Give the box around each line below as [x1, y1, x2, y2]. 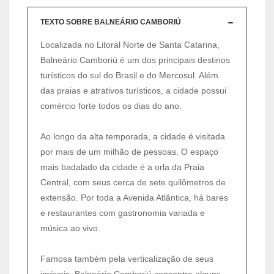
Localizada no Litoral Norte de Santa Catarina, [40, 39, 220, 50]
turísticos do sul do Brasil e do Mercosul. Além [40, 70, 218, 80]
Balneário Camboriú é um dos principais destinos [40, 54, 230, 65]
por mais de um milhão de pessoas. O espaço [40, 146, 218, 157]
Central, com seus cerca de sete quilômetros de [40, 177, 226, 187]
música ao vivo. [40, 223, 100, 233]
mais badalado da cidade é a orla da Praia [40, 161, 204, 172]
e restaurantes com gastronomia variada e [40, 207, 205, 218]
